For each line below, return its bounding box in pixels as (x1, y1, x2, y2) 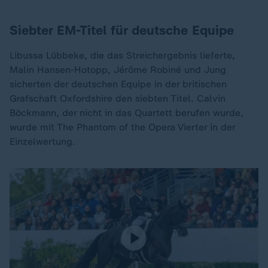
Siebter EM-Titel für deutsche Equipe (10, 22, 234, 38)
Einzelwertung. (10, 136, 75, 147)
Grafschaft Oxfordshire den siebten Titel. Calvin (10, 93, 226, 104)
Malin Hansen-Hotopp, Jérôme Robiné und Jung (10, 64, 226, 75)
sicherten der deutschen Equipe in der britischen (10, 78, 227, 90)
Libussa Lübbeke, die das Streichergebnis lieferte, (10, 50, 235, 61)
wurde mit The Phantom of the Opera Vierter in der (10, 121, 235, 133)
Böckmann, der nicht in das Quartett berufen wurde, (10, 107, 243, 118)
